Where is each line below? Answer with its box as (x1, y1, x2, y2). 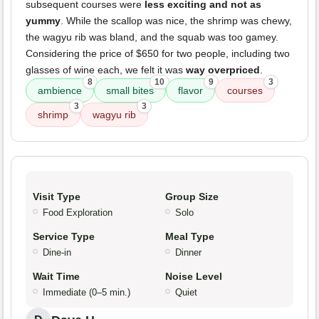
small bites (106, 85, 154, 97)
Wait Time (33, 271, 80, 283)
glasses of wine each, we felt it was (26, 64, 186, 76)
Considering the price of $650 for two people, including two (26, 48, 290, 60)
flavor (178, 85, 203, 97)
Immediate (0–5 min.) (43, 287, 130, 298)
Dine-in (43, 247, 71, 258)
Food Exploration (43, 207, 113, 219)
